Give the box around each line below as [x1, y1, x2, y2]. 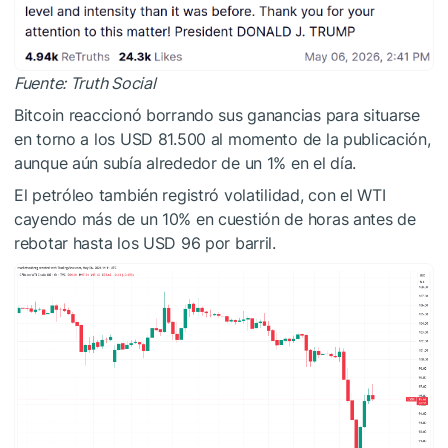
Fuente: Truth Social [14, 73, 156, 94]
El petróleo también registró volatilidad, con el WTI [14, 185, 386, 206]
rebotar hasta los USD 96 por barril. [14, 233, 276, 254]
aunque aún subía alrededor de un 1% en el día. [14, 153, 357, 174]
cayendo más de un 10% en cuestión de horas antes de [14, 209, 416, 230]
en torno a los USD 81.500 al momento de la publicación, [14, 129, 431, 150]
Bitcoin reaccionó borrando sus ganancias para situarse [14, 105, 420, 126]
